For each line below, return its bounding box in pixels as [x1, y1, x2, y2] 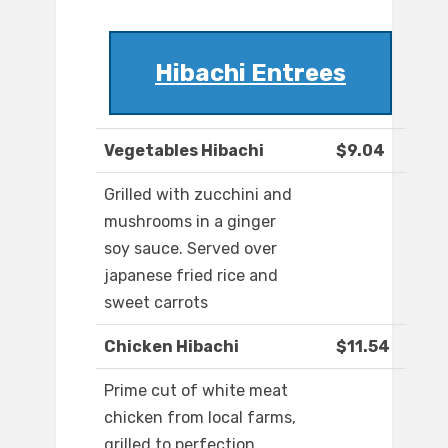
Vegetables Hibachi [104, 141, 264, 161]
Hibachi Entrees [155, 59, 346, 88]
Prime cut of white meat [104, 381, 288, 401]
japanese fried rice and [104, 266, 278, 286]
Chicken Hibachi [104, 337, 239, 357]
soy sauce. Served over [104, 239, 277, 259]
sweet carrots [104, 293, 208, 313]
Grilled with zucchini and [104, 185, 292, 205]
